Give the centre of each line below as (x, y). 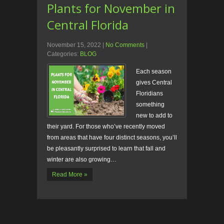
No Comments (125, 45)
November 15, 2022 (74, 45)
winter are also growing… (82, 160)
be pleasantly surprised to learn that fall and (106, 149)
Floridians (149, 94)
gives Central (154, 83)
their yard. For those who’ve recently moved (106, 127)
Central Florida (88, 25)
